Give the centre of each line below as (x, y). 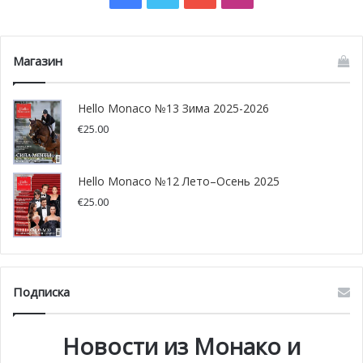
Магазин (38, 61)
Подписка (41, 292)
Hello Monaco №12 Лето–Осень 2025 (179, 181)
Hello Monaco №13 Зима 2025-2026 (173, 109)
